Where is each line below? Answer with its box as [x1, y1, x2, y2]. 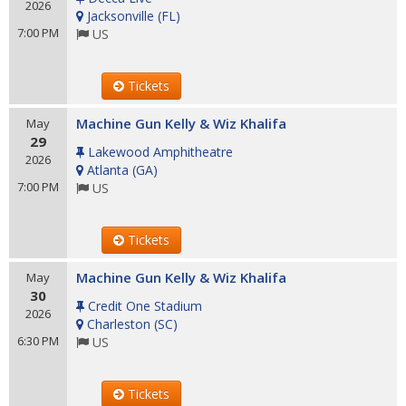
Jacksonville [87, 7, 154, 24]
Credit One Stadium [88, 297, 202, 314]
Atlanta [87, 161, 129, 179]
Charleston [87, 315, 150, 333]
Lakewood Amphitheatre [88, 143, 233, 160]
